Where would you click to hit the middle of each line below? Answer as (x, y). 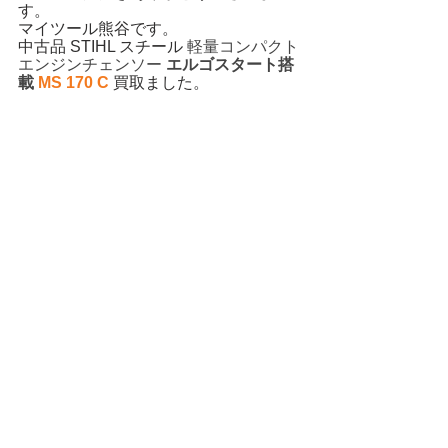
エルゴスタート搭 (228, 64)
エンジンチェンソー (90, 64)
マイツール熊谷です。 (98, 28)
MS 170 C (75, 82)
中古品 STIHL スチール (102, 46)
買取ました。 (161, 82)
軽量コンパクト (243, 46)
